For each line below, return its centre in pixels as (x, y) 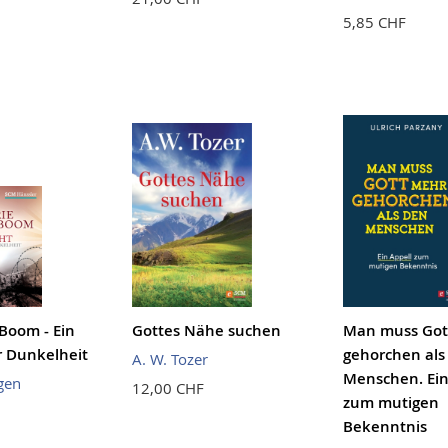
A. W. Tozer (169, 358)
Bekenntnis (384, 426)
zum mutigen (390, 402)
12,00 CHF (167, 387)
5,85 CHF (374, 21)
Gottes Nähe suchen (206, 330)
